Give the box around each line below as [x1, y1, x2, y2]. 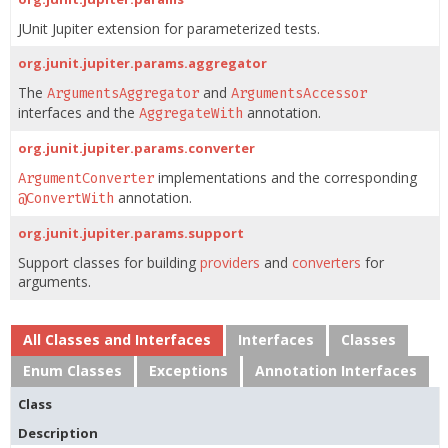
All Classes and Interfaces [23, 330, 211, 349]
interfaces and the [18, 103, 139, 122]
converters [292, 253, 361, 272]
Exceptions [149, 361, 228, 380]
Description [18, 424, 98, 442]
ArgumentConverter [18, 170, 154, 187]
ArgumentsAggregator [47, 85, 199, 102]
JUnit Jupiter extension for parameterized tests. [18, 19, 320, 38]
